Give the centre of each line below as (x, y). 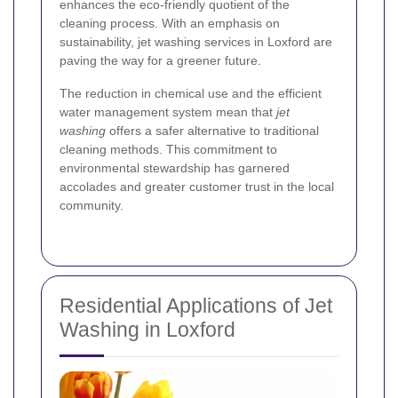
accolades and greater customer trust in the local (197, 187)
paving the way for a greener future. (160, 61)
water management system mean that (168, 112)
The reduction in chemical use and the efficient (191, 94)
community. (92, 206)
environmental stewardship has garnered (175, 168)
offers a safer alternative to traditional (212, 131)
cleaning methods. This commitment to (168, 150)
